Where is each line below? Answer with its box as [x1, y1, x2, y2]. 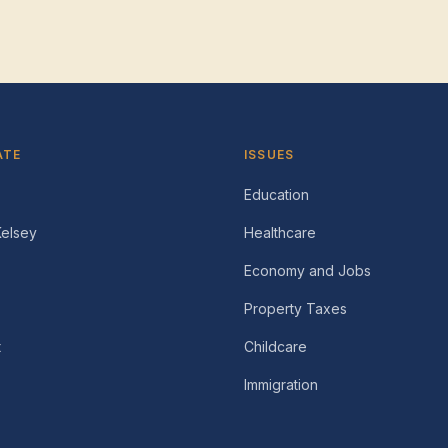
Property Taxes [244, 300, 347, 317]
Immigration [244, 376, 318, 393]
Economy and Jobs [244, 262, 371, 279]
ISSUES [244, 147, 295, 162]
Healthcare [244, 224, 316, 241]
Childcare [244, 338, 307, 355]
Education [244, 186, 309, 203]
